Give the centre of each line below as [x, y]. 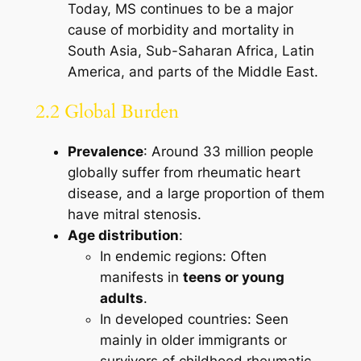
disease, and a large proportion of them [196, 194]
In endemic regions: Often [183, 257]
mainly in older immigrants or [193, 340]
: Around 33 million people [228, 152]
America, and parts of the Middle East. [193, 71]
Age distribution [123, 236]
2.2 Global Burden [107, 111]
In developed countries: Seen [194, 320]
